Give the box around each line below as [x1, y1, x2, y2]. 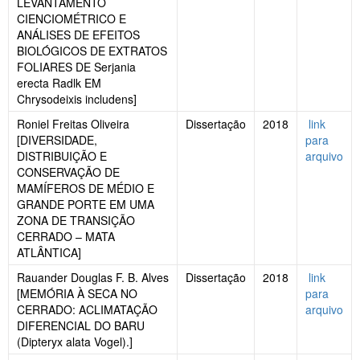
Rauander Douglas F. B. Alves [17, 269, 169, 286]
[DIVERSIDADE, [17, 132, 97, 149]
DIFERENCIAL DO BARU [17, 317, 145, 334]
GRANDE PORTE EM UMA [17, 196, 154, 213]
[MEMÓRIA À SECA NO [17, 285, 137, 302]
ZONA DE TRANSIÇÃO [17, 212, 135, 229]
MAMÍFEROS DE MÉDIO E [17, 180, 154, 197]
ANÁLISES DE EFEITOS [17, 27, 140, 43]
